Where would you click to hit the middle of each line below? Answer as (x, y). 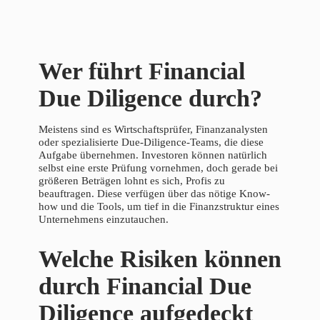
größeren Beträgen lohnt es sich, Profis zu (132, 181)
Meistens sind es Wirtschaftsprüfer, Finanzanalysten (153, 130)
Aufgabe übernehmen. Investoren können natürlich (153, 155)
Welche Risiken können (160, 259)
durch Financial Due (145, 286)
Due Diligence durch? (150, 99)
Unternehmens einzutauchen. (104, 220)
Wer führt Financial (142, 71)
